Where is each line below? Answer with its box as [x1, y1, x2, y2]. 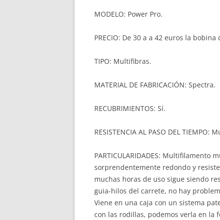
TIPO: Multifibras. [94, 56, 151, 66]
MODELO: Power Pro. [94, 9, 163, 19]
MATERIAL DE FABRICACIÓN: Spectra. [94, 80, 216, 89]
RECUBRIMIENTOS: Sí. [94, 104, 165, 113]
